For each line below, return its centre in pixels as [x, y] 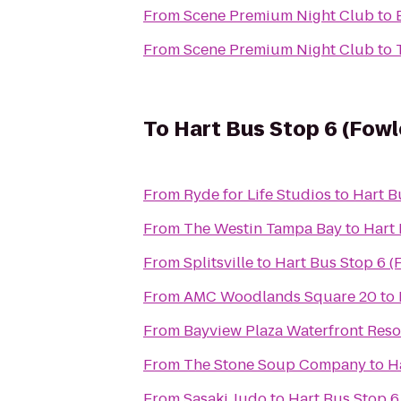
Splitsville [218, 263]
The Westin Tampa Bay [263, 229]
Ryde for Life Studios [257, 195]
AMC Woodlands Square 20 [280, 297]
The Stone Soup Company [275, 365]
